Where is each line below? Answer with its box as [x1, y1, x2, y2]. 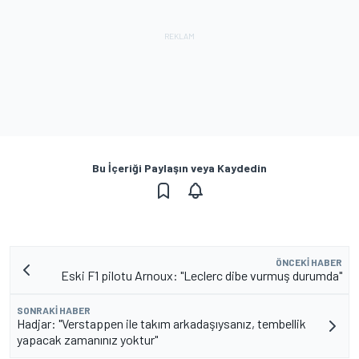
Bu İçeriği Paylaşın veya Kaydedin [92, 161, 267, 175]
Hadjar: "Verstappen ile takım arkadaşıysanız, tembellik [17, 316, 306, 332]
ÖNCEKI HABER [276, 256, 342, 268]
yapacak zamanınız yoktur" [17, 332, 158, 348]
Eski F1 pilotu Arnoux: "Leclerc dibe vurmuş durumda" [61, 268, 342, 284]
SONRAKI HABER [17, 305, 91, 317]
